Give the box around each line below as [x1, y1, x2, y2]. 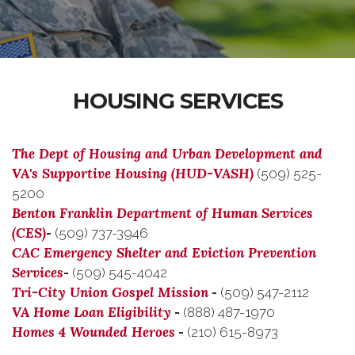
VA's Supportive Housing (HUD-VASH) [12, 165, 254, 182]
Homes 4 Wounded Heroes [12, 323, 175, 341]
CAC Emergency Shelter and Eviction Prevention [12, 244, 316, 261]
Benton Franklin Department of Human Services [12, 204, 313, 222]
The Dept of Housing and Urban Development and [12, 145, 323, 162]
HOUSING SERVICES [72, 88, 283, 114]
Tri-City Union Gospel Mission [12, 284, 208, 301]
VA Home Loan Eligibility [12, 303, 171, 321]
